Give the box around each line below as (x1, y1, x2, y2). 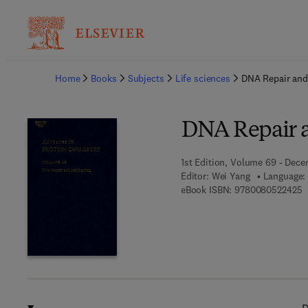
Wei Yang (211, 170, 250, 182)
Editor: (180, 170, 209, 182)
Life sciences (175, 72, 230, 85)
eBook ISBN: (180, 184, 232, 196)
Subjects (127, 72, 164, 85)
